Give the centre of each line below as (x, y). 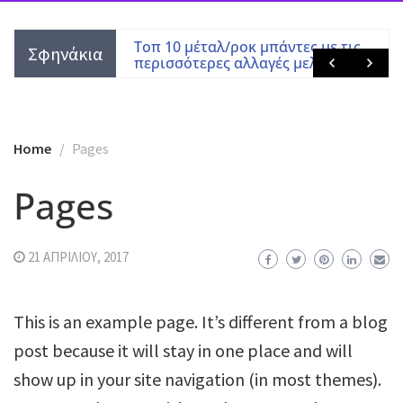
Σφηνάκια (65, 53)
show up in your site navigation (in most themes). (197, 379)
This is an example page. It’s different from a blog (201, 322)
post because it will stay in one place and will (183, 350)
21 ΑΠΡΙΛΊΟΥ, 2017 (77, 257)
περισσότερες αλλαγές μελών (236, 63)
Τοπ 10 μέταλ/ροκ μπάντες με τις (247, 47)
